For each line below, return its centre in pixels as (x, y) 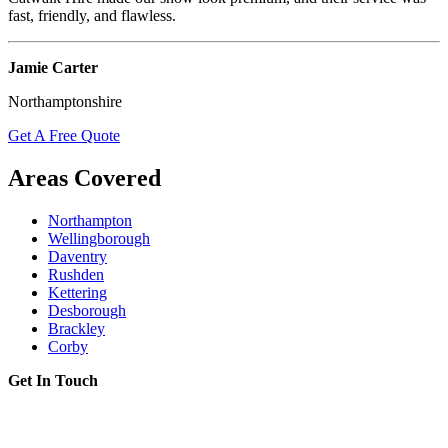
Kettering (77, 292)
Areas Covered (84, 177)
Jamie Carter (53, 67)
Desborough (87, 310)
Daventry (77, 256)
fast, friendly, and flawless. (92, 15)
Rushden (76, 274)
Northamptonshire (65, 101)
